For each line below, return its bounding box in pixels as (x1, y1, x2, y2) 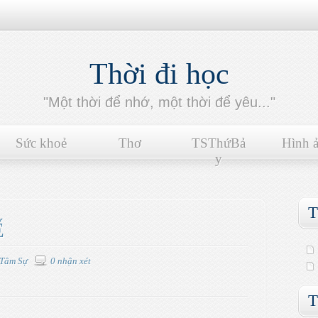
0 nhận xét (50, 256, 91, 266)
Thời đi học (89, 57, 229, 90)
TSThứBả (191, 136, 246, 150)
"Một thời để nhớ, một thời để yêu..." (43, 94, 275, 110)
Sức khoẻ (15, 136, 67, 150)
